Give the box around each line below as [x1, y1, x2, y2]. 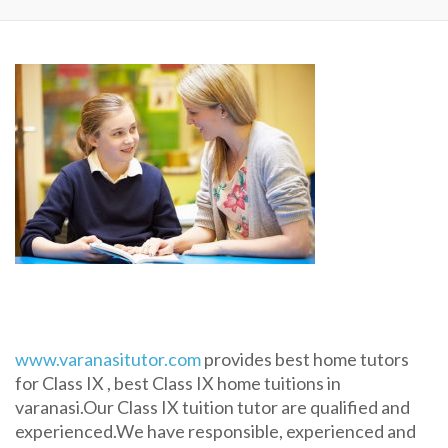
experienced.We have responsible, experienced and [15, 420, 416, 442]
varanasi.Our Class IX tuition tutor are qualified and [15, 396, 410, 418]
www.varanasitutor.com [15, 348, 201, 370]
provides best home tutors [201, 348, 409, 370]
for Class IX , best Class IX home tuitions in [15, 372, 341, 394]
